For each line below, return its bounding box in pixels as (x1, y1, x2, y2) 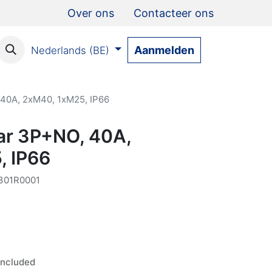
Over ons (67, 7, 114, 19)
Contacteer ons (134, 7, 214, 19)
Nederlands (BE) (30, 44, 109, 56)
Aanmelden (134, 43, 194, 56)
